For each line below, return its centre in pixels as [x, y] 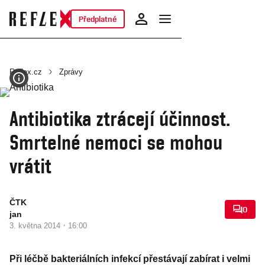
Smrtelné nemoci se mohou [116, 142]
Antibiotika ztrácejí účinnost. [120, 118]
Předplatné [97, 19]
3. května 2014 [36, 226]
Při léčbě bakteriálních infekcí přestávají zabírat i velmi [130, 259]
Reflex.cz [26, 72]
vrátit [30, 166]
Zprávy [71, 72]
